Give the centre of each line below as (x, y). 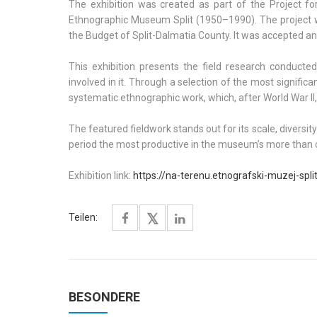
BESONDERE (104, 297)
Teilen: (83, 217)
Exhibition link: (101, 175)
